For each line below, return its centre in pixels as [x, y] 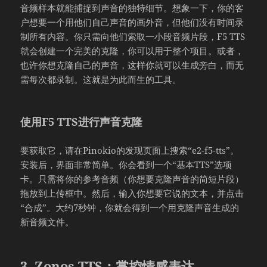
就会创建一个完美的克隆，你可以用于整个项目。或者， [132, 50]
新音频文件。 [47, 221]
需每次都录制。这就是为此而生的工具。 [101, 79]
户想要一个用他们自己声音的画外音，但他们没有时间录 [132, 22]
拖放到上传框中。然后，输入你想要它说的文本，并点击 [132, 193]
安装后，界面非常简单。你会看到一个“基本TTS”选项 [126, 164]
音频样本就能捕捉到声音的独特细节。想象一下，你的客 [132, 7]
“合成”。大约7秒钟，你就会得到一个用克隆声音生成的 [130, 207]
